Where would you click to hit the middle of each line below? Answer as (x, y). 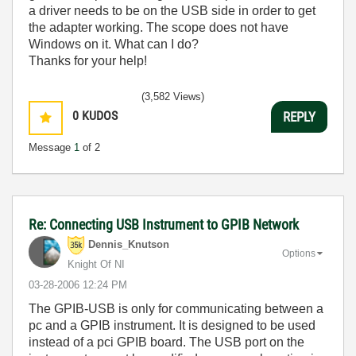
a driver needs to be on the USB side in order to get (172, 11)
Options (299, 253)
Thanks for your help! (88, 61)
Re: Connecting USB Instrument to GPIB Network (164, 224)
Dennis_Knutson (129, 245)
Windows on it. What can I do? (114, 44)
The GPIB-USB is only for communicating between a (176, 309)
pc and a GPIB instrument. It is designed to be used (172, 325)
